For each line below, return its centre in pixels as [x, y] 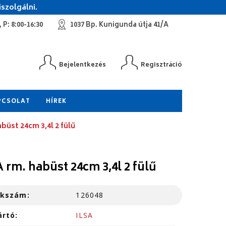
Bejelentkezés [82, 65]
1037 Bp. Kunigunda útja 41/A [119, 25]
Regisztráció [161, 65]
